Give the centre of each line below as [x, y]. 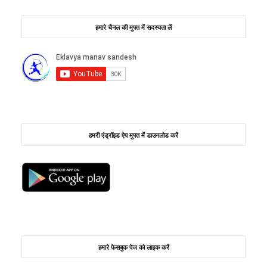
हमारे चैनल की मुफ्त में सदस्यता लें [133, 27]
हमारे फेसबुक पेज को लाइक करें [133, 247]
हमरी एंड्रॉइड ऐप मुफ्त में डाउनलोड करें [133, 135]
